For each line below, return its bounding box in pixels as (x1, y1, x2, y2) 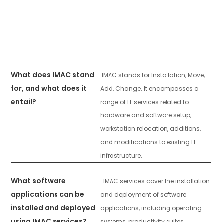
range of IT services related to (100, 98, 189, 107)
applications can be (11, 189, 85, 200)
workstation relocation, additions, (100, 124, 201, 133)
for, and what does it (11, 83, 87, 94)
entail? (11, 97, 37, 107)
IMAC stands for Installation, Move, (101, 71, 205, 80)
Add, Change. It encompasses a (100, 84, 199, 93)
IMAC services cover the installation (101, 177, 210, 186)
